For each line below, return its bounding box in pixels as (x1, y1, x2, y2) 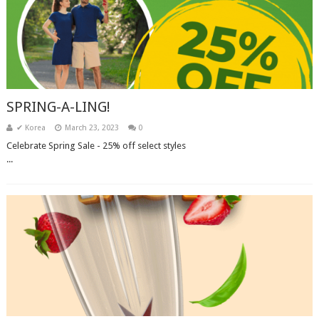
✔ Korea (16, 123, 46, 132)
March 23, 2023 (64, 123, 119, 132)
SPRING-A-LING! (6, 98, 110, 115)
